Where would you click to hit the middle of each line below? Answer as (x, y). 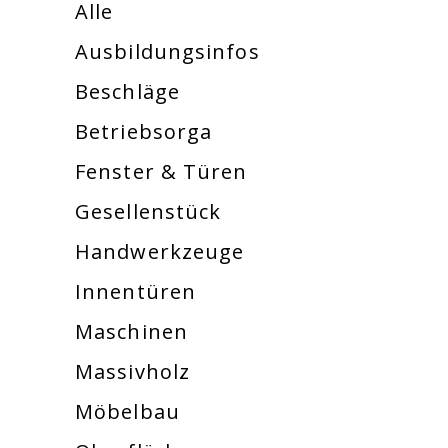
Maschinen (131, 331)
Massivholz (132, 371)
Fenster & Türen (161, 171)
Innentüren (135, 291)
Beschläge (127, 91)
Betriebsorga (144, 131)
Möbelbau (127, 411)
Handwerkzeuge (160, 251)
